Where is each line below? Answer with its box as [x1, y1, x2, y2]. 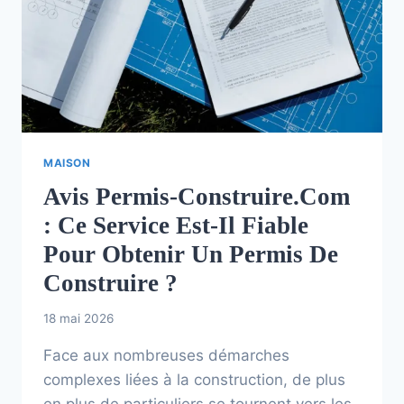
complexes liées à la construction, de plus [43, 371, 345, 390]
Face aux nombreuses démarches [43, 346, 289, 365]
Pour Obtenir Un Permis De [43, 240, 338, 268]
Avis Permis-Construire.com [43, 182, 350, 210]
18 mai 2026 [43, 311, 114, 326]
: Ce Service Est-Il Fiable [43, 211, 308, 239]
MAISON [43, 155, 91, 170]
